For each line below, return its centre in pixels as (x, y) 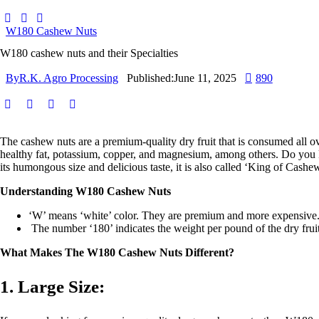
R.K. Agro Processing (69, 78)
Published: (150, 78)
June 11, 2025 (205, 78)
